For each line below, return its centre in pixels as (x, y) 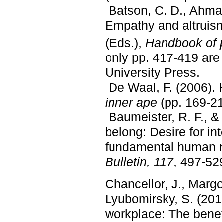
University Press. (152, 73)
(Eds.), (125, 43)
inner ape (131, 102)
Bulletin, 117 (139, 162)
